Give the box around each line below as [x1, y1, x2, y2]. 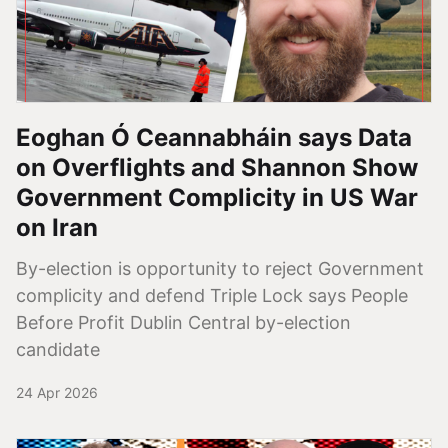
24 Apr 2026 [16, 383, 98, 401]
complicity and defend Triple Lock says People [16, 284, 408, 306]
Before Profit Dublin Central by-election [16, 311, 351, 333]
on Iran [16, 212, 98, 242]
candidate [16, 338, 100, 360]
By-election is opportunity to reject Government [16, 257, 424, 279]
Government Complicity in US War [16, 182, 418, 212]
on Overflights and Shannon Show [16, 152, 418, 182]
